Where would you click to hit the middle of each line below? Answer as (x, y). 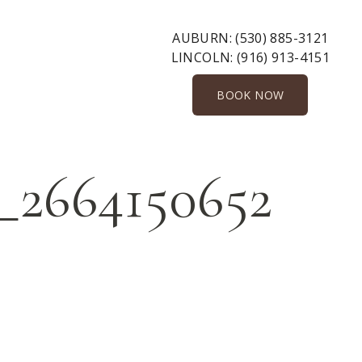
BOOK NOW (250, 95)
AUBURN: (204, 38)
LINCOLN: (204, 57)
